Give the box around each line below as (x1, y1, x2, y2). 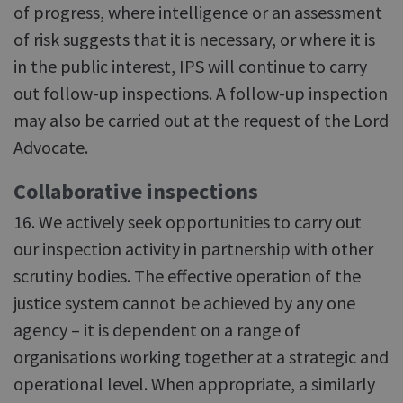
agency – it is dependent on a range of (13, 318, 300, 341)
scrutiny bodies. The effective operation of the (13, 264, 361, 287)
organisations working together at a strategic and (13, 345, 389, 368)
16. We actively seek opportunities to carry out (13, 210, 362, 233)
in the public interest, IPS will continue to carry (13, 55, 367, 77)
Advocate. (13, 136, 88, 158)
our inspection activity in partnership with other (13, 237, 373, 260)
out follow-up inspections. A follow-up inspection (13, 82, 388, 104)
